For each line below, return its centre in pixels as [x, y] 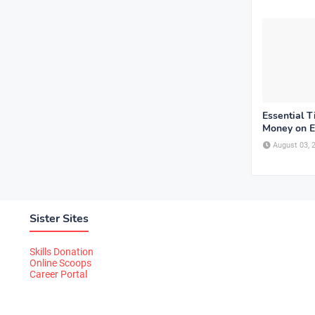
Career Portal [58, 274]
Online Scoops [60, 263]
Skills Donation [62, 252]
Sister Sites [59, 219]
